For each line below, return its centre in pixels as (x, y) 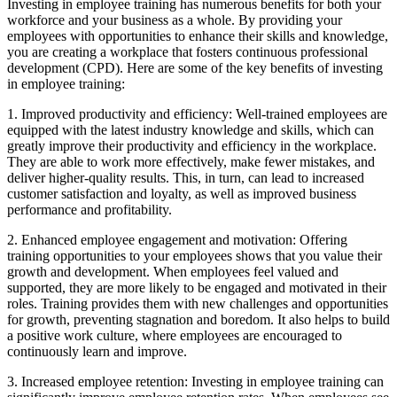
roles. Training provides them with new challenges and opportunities (198, 304)
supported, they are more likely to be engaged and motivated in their (197, 288)
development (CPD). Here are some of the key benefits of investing (195, 68)
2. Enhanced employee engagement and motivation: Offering (177, 240)
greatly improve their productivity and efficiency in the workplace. (192, 146)
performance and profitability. (90, 210)
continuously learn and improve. (97, 352)
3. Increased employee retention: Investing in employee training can (195, 382)
